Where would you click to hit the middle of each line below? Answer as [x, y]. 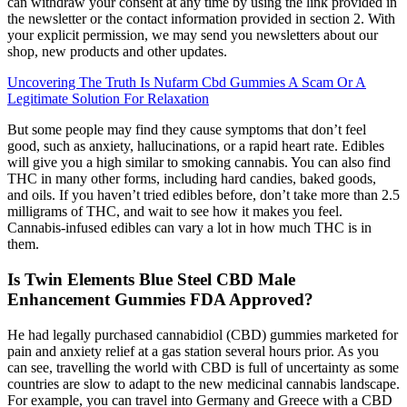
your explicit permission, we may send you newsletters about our [193, 35]
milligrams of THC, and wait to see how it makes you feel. [175, 212]
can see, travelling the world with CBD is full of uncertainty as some [203, 367]
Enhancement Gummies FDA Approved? [160, 299]
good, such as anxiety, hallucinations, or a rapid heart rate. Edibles [196, 146]
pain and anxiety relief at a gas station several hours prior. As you [193, 351]
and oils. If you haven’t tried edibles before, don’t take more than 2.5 [203, 195]
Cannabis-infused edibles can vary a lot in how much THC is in [189, 228]
